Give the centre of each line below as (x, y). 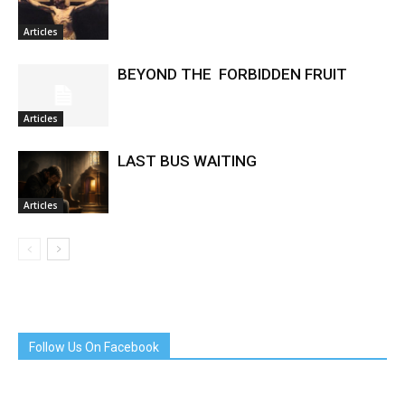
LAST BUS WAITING (187, 160)
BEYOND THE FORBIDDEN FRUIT (232, 74)
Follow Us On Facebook (94, 347)
